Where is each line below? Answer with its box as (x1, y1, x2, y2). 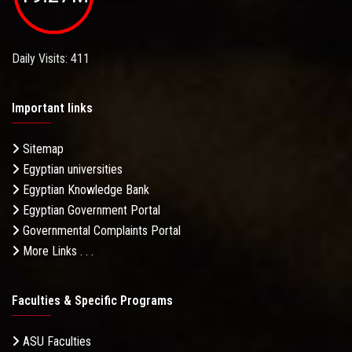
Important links (12, 101, 93, 116)
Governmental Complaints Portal (20, 223, 181, 239)
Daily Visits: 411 (12, 51, 90, 67)
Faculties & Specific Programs (12, 293, 173, 309)
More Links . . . (20, 244, 93, 259)
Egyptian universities (20, 162, 123, 178)
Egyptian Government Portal (20, 203, 160, 218)
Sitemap (20, 141, 64, 157)
